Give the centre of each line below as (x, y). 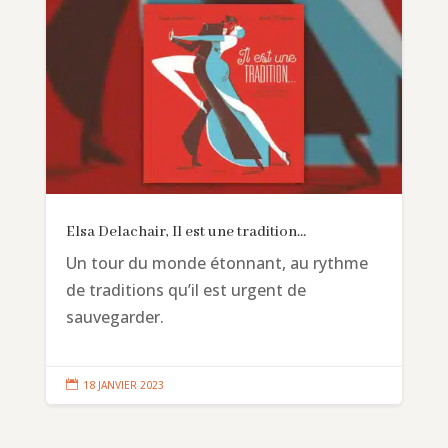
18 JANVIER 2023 (123, 384)
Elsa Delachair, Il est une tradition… (185, 231)
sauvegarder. (114, 316)
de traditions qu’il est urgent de (185, 289)
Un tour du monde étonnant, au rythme (216, 262)
